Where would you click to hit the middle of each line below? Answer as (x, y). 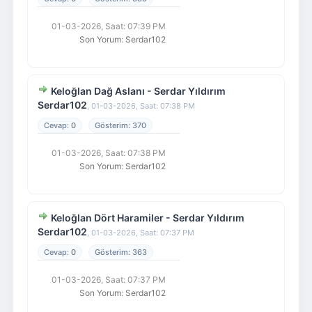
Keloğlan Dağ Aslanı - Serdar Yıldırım (138, 91)
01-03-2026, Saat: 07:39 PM (108, 26)
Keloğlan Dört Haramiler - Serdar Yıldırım (147, 218)
